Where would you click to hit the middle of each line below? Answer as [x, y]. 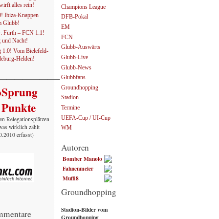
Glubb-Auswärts [81, 47]
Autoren [75, 147]
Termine [70, 108]
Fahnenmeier [78, 168]
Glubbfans [73, 78]
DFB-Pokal [75, 17]
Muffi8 [71, 178]
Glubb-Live [75, 58]
